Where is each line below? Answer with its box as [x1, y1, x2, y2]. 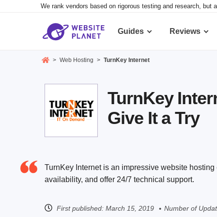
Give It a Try [108, 108, 200, 128]
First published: [57, 204, 104, 212]
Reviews [170, 27, 201, 35]
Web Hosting [59, 57, 93, 64]
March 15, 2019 [106, 204, 154, 212]
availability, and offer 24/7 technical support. [45, 175, 194, 184]
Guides [118, 27, 144, 35]
